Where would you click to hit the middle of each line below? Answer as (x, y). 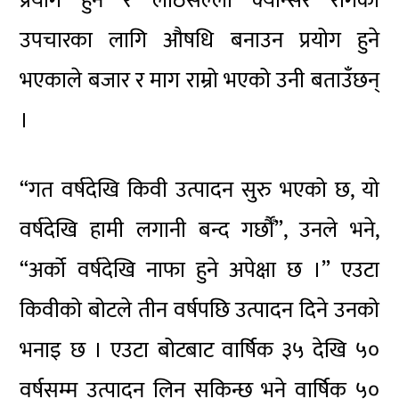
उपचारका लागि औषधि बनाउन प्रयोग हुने (199, 41)
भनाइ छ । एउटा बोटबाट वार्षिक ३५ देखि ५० (199, 350)
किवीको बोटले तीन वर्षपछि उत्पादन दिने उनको (199, 310)
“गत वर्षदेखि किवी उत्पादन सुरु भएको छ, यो (199, 190)
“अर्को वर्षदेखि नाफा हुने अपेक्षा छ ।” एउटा (199, 270)
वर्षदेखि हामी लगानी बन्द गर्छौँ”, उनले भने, (199, 230)
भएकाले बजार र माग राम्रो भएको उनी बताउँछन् (199, 81)
